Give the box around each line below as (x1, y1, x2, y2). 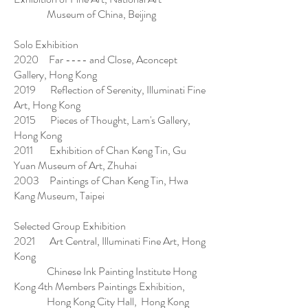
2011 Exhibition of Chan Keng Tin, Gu (14, 142, 186, 158)
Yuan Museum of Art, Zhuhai (14, 157, 137, 173)
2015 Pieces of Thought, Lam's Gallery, (14, 112, 190, 128)
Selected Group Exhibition (14, 218, 126, 234)
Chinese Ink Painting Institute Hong (14, 263, 197, 279)
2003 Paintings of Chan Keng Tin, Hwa (14, 173, 188, 188)
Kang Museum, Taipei (14, 188, 104, 203)
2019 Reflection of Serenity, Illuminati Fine (14, 82, 206, 98)
